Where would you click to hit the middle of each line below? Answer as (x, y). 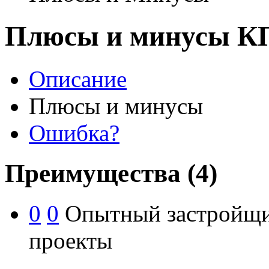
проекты (71, 240)
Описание (78, 79)
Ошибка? (74, 133)
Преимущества (96, 173)
